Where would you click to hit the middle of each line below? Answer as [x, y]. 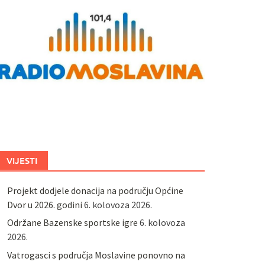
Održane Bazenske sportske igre [72, 223]
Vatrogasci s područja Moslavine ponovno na [96, 255]
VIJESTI [22, 160]
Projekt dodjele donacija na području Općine [95, 190]
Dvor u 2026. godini [44, 204]
